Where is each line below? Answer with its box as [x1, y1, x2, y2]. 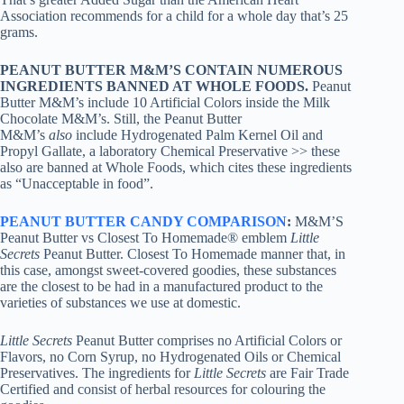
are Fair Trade [266, 365, 349, 381]
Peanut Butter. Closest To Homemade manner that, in [40, 246, 345, 262]
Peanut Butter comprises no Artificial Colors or [76, 333, 342, 349]
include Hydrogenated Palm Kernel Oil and [72, 127, 323, 143]
